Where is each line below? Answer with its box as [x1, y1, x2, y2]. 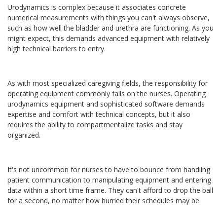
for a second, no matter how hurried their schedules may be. [7, 196, 201, 205]
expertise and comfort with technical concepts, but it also [7, 110, 190, 119]
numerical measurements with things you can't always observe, [7, 13, 210, 22]
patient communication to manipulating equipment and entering [7, 175, 211, 184]
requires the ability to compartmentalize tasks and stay [7, 120, 183, 129]
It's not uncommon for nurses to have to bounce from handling [7, 165, 210, 174]
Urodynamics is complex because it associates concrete [7, 2, 186, 12]
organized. [7, 130, 40, 140]
